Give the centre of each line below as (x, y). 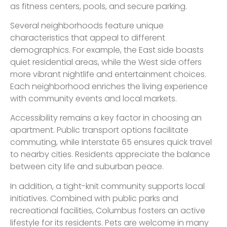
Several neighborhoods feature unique (87, 25)
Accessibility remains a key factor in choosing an (106, 118)
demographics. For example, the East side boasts (107, 50)
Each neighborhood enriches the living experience (109, 86)
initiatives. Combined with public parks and (94, 198)
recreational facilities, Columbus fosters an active (108, 210)
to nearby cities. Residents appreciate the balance (110, 155)
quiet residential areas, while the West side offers (106, 62)
